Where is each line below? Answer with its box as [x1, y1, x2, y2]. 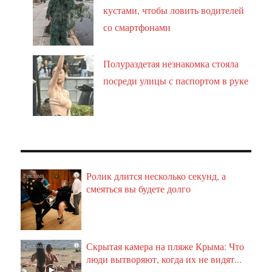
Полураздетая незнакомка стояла [103, 56, 239, 70]
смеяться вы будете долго [86, 182, 191, 195]
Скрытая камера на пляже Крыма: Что [86, 239, 245, 253]
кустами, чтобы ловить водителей [103, 3, 245, 16]
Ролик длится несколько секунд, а [86, 169, 226, 182]
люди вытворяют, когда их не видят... [86, 252, 242, 265]
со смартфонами [103, 20, 171, 33]
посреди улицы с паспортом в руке [103, 73, 249, 87]
